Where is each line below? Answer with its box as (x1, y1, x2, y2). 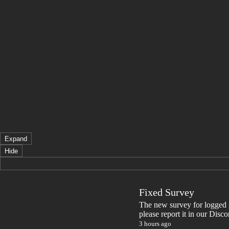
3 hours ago (139, 220, 171, 227)
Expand (5, 134, 27, 143)
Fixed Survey (139, 187, 194, 198)
